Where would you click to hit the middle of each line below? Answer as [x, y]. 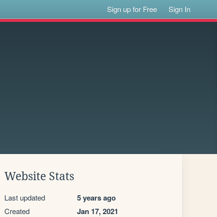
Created [17, 211]
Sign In [180, 9]
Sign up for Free [132, 9]
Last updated [25, 197]
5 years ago [96, 198]
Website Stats [39, 176]
